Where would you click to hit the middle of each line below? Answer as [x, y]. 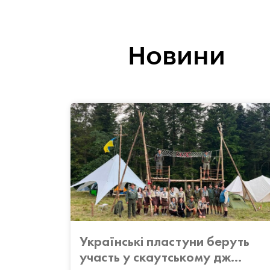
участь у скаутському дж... [161, 257]
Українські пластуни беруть [165, 241]
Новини [177, 55]
